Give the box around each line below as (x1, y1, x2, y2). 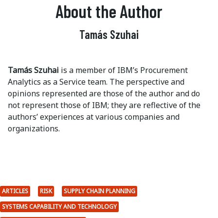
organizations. (8, 123, 60, 134)
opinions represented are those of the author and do (8, 88, 200, 99)
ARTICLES (2, 186, 28, 195)
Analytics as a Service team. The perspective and (8, 76, 184, 87)
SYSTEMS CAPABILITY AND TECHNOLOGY (2, 202, 117, 211)
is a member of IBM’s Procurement (59, 64, 188, 75)
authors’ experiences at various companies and (8, 111, 180, 122)
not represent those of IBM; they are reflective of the (8, 99, 200, 110)
